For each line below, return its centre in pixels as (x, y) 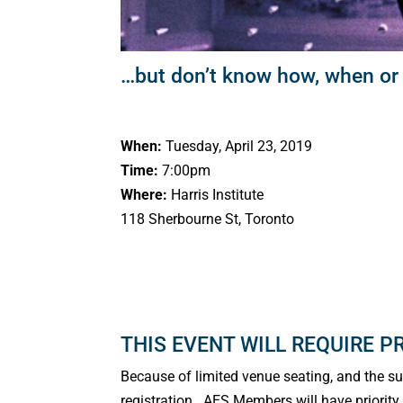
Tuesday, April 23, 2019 (237, 146)
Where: (146, 194)
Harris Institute (218, 194)
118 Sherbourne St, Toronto (208, 219)
